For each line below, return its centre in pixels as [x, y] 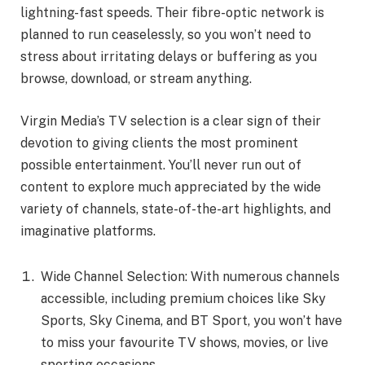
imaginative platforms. [88, 231]
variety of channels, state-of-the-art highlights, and [176, 209]
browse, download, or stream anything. [138, 79]
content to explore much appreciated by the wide [171, 187]
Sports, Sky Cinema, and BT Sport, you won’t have [191, 320]
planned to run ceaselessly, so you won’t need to [166, 35]
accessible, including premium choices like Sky [183, 298]
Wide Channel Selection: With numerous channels [190, 276]
